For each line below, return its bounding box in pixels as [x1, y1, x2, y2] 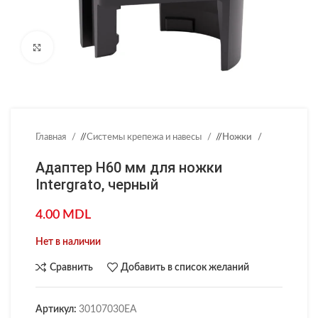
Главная [35, 132, 68, 142]
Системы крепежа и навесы [87, 132, 204, 142]
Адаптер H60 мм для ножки [35, 159, 222, 176]
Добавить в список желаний [121, 262, 250, 273]
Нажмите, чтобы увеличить [53, 43, 163, 51]
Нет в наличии [35, 237, 101, 247]
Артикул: [35, 305, 79, 314]
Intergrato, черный [35, 176, 158, 193]
